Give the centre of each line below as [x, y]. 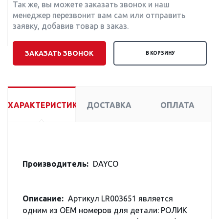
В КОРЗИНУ [160, 53]
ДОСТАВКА [109, 105]
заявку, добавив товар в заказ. [71, 26]
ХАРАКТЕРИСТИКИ [46, 105]
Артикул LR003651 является [120, 198]
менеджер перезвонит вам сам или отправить [99, 15]
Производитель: [55, 164]
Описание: [43, 198]
